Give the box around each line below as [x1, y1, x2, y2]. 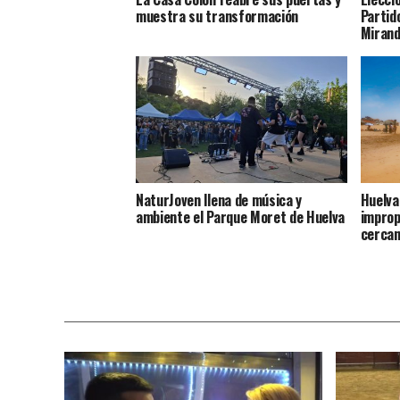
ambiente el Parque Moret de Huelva [136, 206, 346, 229]
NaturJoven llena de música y [136, 189, 303, 212]
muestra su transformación [136, 5, 302, 28]
